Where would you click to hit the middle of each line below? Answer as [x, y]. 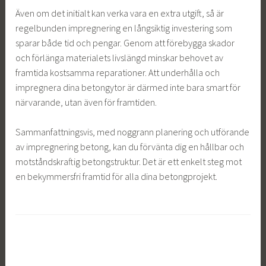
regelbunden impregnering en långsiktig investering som [124, 28]
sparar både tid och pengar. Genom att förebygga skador [125, 42]
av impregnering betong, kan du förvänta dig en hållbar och [130, 147]
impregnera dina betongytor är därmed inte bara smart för [128, 87]
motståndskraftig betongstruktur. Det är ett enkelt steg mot [129, 162]
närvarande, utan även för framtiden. [86, 102]
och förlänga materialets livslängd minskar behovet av [120, 57]
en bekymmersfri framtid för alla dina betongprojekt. [117, 177]
